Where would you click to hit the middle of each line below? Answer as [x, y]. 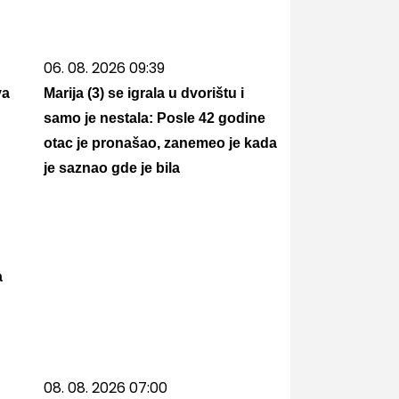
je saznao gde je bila [112, 168]
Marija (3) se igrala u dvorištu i [144, 93]
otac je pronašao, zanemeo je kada [160, 143]
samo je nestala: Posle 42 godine [155, 118]
